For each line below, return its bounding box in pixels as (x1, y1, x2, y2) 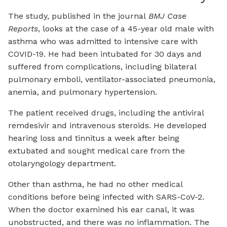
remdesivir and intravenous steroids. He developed (8, 120, 207, 130)
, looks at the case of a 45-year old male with (38, 23, 214, 33)
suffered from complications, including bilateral (8, 61, 196, 71)
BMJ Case (148, 11, 186, 21)
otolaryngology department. (8, 158, 116, 168)
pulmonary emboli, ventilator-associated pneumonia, (8, 74, 215, 84)
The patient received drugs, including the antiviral (8, 107, 204, 118)
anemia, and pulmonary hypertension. (8, 87, 157, 97)
